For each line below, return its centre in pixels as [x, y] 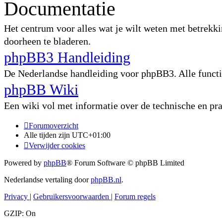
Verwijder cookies [57, 145]
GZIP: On [20, 213]
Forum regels [135, 196]
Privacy [16, 196]
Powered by [24, 163]
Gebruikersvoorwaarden [71, 196]
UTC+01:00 [91, 135]
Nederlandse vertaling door [47, 180]
